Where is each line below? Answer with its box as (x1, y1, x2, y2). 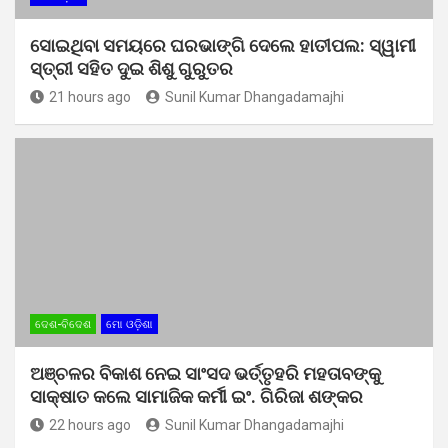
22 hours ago (49, 416, 131, 433)
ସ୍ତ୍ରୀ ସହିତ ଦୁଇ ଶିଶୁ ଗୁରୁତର (30, 57, 233, 79)
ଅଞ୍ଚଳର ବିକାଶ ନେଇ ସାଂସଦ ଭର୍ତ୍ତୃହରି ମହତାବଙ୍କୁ (30, 362, 381, 384)
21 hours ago (49, 88, 131, 105)
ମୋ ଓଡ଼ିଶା (106, 317, 153, 331)
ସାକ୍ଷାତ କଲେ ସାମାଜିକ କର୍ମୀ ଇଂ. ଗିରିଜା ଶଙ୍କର (30, 385, 363, 407)
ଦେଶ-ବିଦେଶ (35, 317, 91, 331)
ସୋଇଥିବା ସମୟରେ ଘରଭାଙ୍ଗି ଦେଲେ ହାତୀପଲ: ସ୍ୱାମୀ (30, 34, 416, 56)
